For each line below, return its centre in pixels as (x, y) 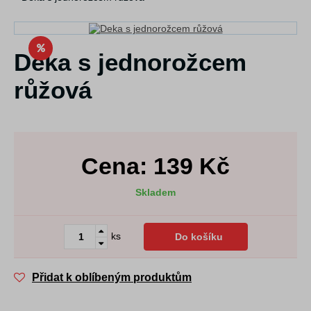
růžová (53, 90)
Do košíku (199, 237)
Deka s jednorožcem (130, 62)
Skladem (155, 193)
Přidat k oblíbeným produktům (112, 278)
